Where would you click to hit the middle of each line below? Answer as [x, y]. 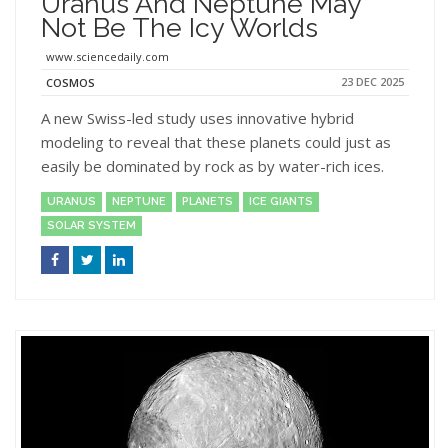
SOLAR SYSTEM [91, 226]
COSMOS [70, 83]
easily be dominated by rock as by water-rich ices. [212, 166]
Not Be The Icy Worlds [179, 27]
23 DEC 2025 [372, 81]
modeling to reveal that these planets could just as [216, 142]
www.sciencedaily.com [107, 56]
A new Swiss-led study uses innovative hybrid [197, 118]
